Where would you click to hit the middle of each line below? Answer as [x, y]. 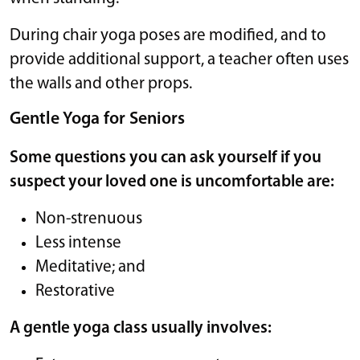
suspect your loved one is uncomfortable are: [172, 182]
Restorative [75, 291]
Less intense [78, 243]
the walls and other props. [101, 84]
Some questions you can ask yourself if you [166, 157]
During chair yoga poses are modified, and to [168, 35]
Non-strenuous [89, 219]
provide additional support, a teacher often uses [179, 59]
